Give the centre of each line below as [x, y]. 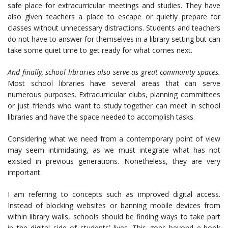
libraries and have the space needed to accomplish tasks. [101, 117]
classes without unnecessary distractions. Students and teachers [114, 28]
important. [25, 172]
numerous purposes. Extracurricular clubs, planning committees [114, 94]
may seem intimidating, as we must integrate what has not [114, 150]
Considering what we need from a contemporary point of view [114, 139]
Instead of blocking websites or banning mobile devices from [114, 205]
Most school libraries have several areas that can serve [114, 83]
